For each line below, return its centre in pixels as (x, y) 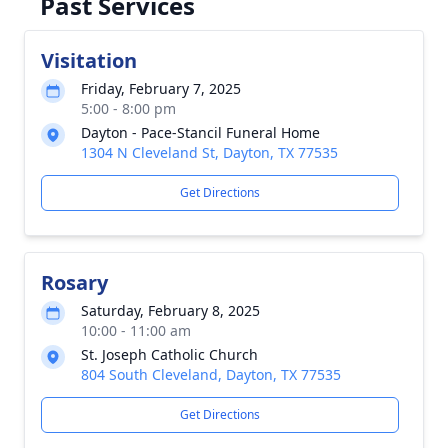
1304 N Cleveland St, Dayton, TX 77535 (209, 152)
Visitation (89, 60)
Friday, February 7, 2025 (161, 88)
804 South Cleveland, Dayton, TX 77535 (211, 374)
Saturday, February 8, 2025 (170, 310)
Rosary (74, 282)
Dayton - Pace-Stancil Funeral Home (200, 132)
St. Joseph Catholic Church (169, 354)
